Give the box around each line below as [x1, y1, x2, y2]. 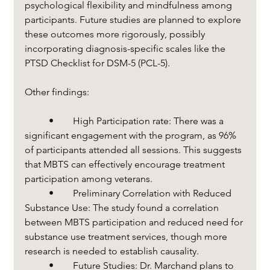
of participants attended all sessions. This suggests [24, 143, 244, 155]
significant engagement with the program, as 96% [24, 129, 239, 141]
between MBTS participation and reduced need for [24, 216, 245, 228]
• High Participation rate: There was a [24, 115, 49, 127]
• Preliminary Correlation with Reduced [24, 187, 49, 199]
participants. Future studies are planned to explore [24, 13, 243, 25]
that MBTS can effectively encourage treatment [24, 158, 227, 170]
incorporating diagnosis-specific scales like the [24, 42, 228, 54]
